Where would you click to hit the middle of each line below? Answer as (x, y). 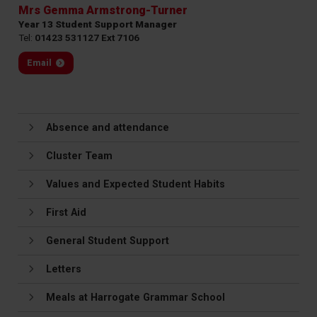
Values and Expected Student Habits (136, 184)
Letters (64, 269)
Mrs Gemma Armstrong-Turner (103, 10)
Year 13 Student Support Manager (98, 24)
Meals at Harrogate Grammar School (136, 297)
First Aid (66, 212)
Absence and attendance (108, 127)
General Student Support (108, 241)
